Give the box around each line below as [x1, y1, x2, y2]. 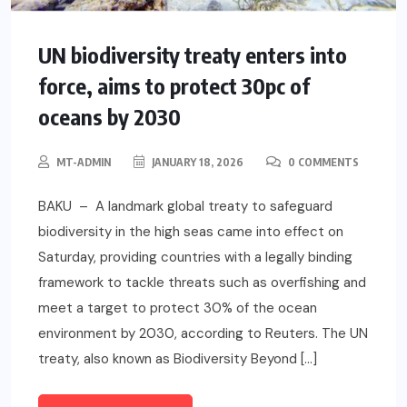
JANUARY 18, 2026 [149, 155, 243, 170]
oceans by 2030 [38, 103, 181, 131]
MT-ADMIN [56, 155, 111, 170]
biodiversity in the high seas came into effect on [38, 223, 343, 242]
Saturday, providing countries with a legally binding [38, 248, 352, 267]
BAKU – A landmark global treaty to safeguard [38, 197, 333, 216]
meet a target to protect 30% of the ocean [38, 299, 317, 318]
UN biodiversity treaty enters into [38, 41, 347, 69]
